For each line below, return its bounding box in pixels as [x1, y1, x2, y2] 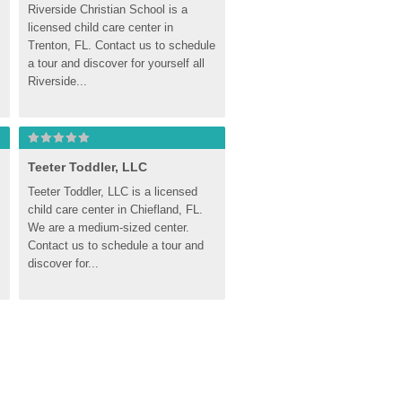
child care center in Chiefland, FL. [28, 203, 203, 216]
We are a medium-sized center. [28, 221, 189, 234]
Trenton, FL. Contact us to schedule [28, 39, 215, 52]
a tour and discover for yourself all [28, 57, 205, 70]
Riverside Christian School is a [28, 3, 188, 16]
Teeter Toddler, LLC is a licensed [28, 185, 197, 198]
